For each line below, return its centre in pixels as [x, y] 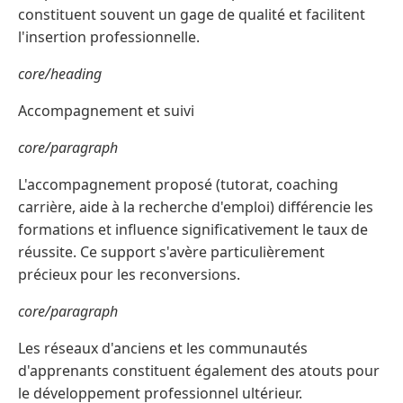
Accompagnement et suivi [106, 111]
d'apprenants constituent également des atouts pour [199, 371]
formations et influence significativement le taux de [193, 230]
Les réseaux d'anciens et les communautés [163, 349]
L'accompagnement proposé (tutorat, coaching [178, 185]
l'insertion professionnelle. [109, 37]
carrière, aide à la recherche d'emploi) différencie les [196, 207]
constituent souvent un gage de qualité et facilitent [192, 15]
